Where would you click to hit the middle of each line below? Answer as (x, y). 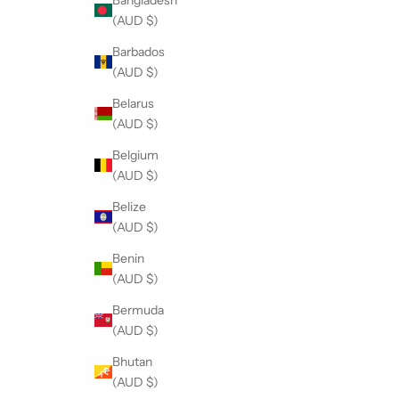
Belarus (133, 103)
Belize (129, 206)
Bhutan (132, 361)
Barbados (138, 51)
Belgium (135, 155)
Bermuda (138, 309)
